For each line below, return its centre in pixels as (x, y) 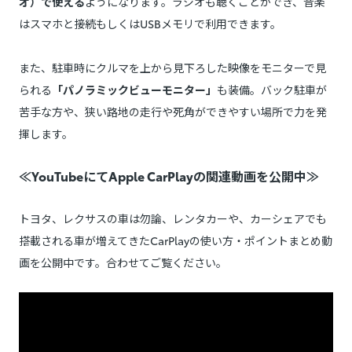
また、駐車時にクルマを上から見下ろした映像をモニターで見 (172, 68)
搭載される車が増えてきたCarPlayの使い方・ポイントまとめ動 (176, 241)
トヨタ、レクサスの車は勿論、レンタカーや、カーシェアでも (173, 219)
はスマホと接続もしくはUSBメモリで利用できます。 (150, 24)
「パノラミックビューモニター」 (134, 90)
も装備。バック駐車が (272, 90)
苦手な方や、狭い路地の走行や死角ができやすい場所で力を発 (173, 112)
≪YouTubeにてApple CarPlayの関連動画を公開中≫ (169, 176)
